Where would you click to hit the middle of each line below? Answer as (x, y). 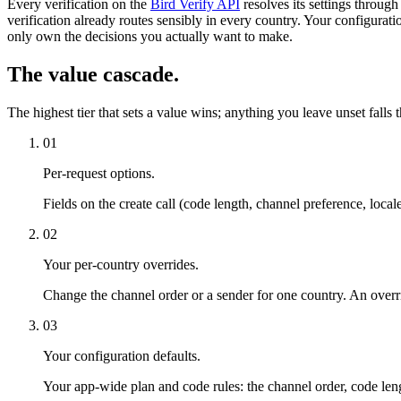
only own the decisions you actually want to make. (150, 36)
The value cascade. (93, 74)
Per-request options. (99, 173)
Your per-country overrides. (121, 264)
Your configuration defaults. (122, 355)
